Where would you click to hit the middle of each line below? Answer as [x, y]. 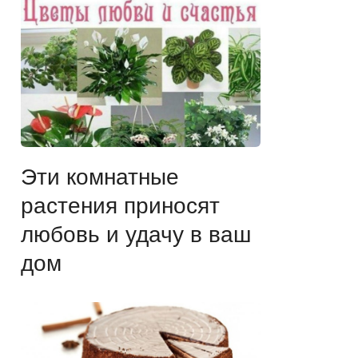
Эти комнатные [100, 177]
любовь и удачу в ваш [136, 235]
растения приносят [120, 206]
